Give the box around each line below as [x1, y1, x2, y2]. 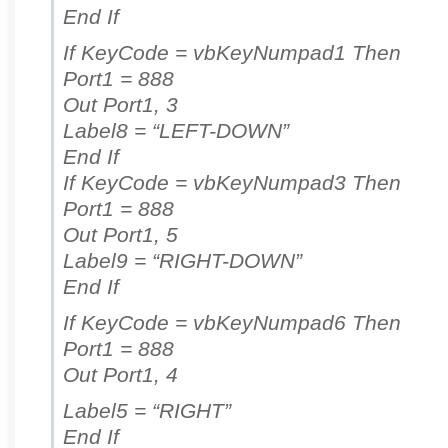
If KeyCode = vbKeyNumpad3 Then [63, 171, 401, 195]
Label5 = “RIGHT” [63, 399, 231, 423]
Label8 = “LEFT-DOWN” [63, 119, 289, 143]
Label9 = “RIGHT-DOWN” [63, 249, 302, 273]
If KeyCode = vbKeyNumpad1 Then [63, 41, 401, 65]
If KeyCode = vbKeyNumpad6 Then [63, 311, 401, 335]
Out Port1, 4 [63, 363, 178, 387]
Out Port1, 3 [63, 93, 178, 117]
